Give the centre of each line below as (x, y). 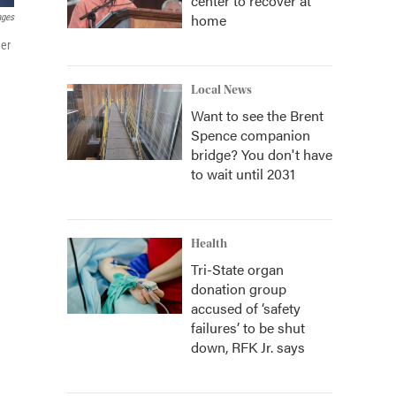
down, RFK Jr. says (248, 347)
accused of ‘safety (246, 308)
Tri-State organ (237, 269)
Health (209, 244)
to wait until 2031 (243, 174)
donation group (239, 289)
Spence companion (251, 135)
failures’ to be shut (248, 327)
